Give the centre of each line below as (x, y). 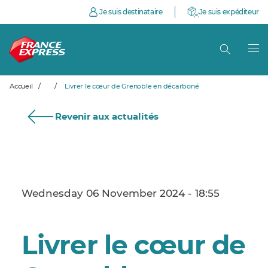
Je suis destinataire (131, 12)
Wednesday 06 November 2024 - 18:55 (121, 194)
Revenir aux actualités (107, 117)
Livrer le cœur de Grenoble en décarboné (132, 86)
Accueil (21, 86)
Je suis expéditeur (229, 12)
